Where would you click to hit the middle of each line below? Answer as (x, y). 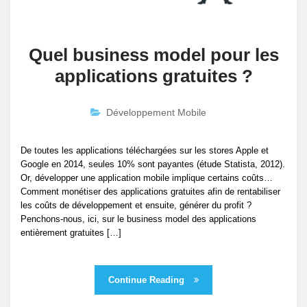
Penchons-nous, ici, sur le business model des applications (138, 219)
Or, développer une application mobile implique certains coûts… (147, 178)
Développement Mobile (156, 113)
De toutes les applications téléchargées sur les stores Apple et (145, 151)
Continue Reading (148, 280)
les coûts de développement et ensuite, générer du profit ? (136, 206)
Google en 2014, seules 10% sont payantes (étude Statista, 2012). (153, 164)
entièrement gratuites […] (71, 233)
